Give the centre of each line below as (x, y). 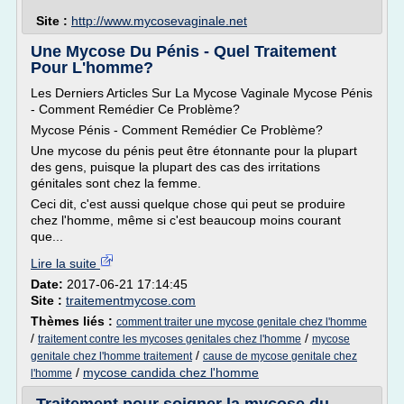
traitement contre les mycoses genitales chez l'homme (170, 339)
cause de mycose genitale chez (280, 356)
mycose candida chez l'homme (171, 372)
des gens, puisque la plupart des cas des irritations (175, 167)
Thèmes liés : (73, 321)
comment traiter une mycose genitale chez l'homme (242, 322)
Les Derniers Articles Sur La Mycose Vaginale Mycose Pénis (202, 93)
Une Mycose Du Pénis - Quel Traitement (184, 51)
